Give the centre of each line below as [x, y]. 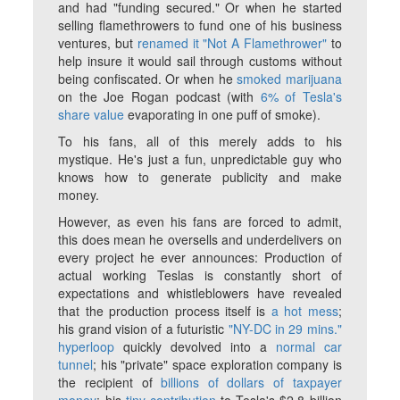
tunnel [76, 365]
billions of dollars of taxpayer [251, 383]
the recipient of [110, 383]
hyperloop [87, 347]
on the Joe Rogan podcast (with [159, 97]
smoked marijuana [289, 79]
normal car [308, 347]
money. [79, 195]
